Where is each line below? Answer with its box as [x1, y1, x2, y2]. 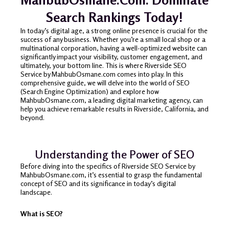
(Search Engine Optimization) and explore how [20, 86, 158, 96]
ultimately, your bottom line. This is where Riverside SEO [20, 60, 187, 70]
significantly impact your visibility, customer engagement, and [20, 52, 202, 61]
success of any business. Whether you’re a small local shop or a [20, 34, 205, 43]
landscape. [20, 188, 52, 197]
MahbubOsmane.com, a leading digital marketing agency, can [20, 95, 203, 104]
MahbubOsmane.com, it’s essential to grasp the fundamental [20, 170, 202, 179]
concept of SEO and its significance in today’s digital [20, 179, 176, 188]
